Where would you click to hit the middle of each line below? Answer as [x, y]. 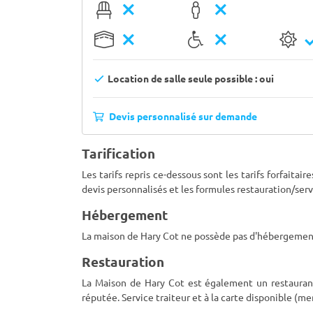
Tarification [118, 153]
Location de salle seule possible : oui [189, 78]
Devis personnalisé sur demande [182, 116]
